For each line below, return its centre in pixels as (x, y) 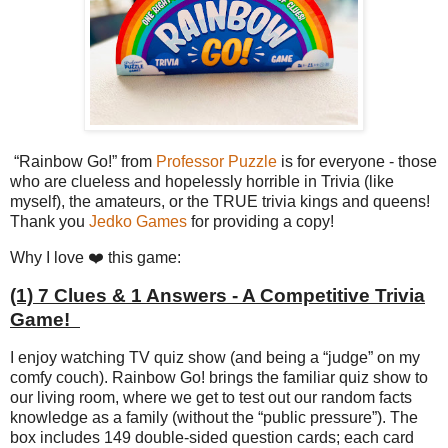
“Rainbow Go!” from (83, 162)
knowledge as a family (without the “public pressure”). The (214, 417)
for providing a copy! (262, 222)
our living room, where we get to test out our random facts (211, 397)
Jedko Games (138, 222)
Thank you (49, 222)
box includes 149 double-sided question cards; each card (212, 437)
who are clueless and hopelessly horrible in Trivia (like (202, 182)
